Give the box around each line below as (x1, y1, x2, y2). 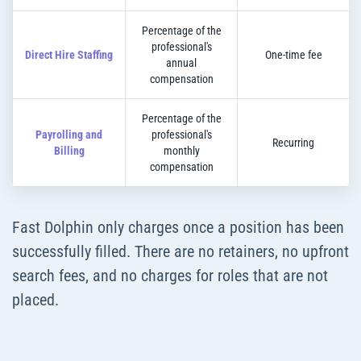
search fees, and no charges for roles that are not (12, 266, 328, 286)
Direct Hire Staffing (25, 48, 113, 62)
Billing (53, 144, 85, 158)
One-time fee (264, 48, 322, 62)
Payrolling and (35, 128, 102, 142)
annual (166, 56, 197, 70)
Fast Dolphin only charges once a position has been (12, 218, 344, 238)
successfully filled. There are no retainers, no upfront (12, 242, 349, 262)
